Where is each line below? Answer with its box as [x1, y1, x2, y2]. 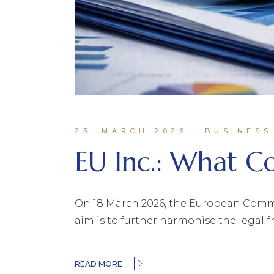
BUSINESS [205, 127, 272, 136]
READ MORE [75, 259, 122, 269]
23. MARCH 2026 [75, 127, 188, 136]
